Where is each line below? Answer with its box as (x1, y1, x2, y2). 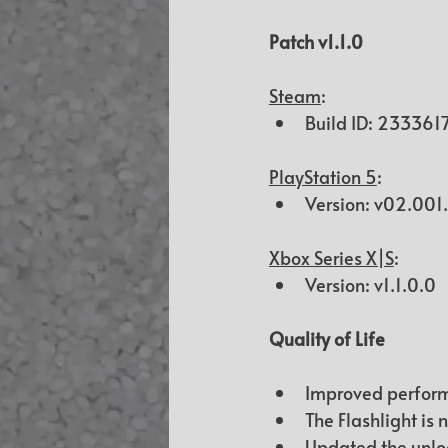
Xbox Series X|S (268, 245, 394, 271)
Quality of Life (268, 326, 385, 352)
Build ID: (304, 110, 377, 136)
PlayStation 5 (268, 164, 377, 190)
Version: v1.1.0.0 (304, 272, 436, 298)
